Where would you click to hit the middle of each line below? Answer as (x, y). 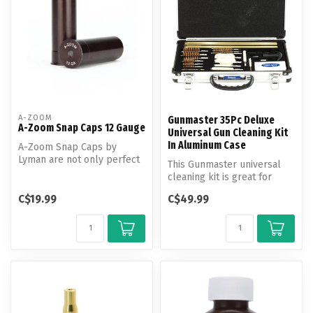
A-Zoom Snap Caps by (67, 147)
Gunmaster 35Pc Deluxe (221, 120)
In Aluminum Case (207, 145)
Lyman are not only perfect (79, 160)
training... (38, 185)
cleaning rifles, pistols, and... (231, 190)
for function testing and (71, 172)
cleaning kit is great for (220, 177)
